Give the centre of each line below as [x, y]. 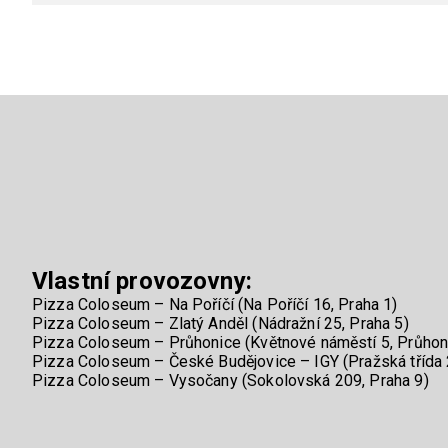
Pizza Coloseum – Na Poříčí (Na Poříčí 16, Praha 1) [215, 305]
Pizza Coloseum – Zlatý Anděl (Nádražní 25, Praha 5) [220, 324]
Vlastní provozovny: [142, 281]
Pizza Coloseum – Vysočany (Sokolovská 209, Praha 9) [230, 381]
